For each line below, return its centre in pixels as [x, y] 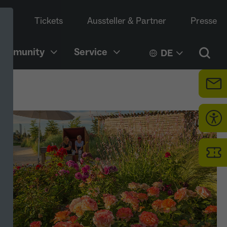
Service [91, 52]
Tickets [49, 21]
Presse [204, 21]
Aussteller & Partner [127, 21]
